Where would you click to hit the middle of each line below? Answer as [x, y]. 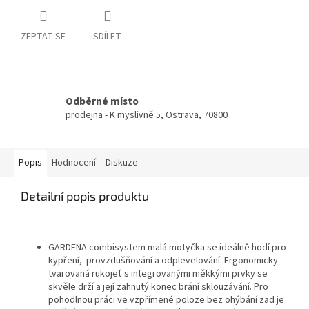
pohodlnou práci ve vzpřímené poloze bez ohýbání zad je [166, 300]
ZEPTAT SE [43, 36]
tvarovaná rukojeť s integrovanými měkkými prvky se [158, 273]
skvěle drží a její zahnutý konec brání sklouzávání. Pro [158, 287]
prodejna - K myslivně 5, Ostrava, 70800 [147, 116]
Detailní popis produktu [85, 196]
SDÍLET [107, 36]
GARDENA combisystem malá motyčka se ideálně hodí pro [167, 247]
